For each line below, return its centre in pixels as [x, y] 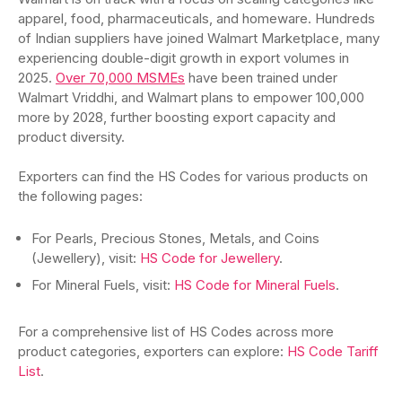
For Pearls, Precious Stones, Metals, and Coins [175, 238]
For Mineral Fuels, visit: [103, 284]
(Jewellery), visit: [86, 258]
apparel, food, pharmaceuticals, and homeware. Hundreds [197, 18]
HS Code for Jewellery [210, 258]
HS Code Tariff [333, 351]
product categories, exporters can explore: [153, 351]
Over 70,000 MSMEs [120, 78]
